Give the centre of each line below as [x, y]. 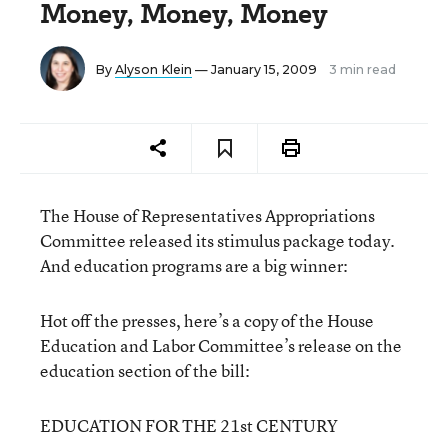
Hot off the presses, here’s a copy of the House [207, 320]
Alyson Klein [153, 69]
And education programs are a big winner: [194, 265]
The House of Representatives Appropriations [207, 215]
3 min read [362, 69]
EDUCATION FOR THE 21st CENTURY [189, 425]
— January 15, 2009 [256, 69]
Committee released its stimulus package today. [217, 240]
